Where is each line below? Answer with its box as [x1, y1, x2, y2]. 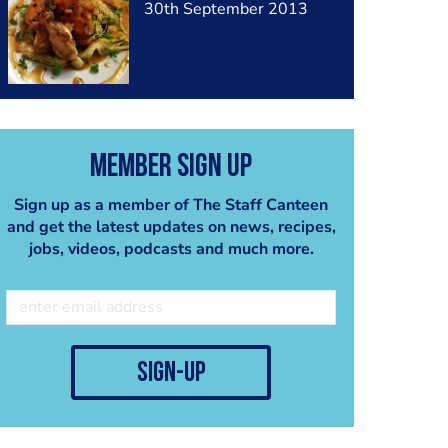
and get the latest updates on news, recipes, [6, 215, 336, 238]
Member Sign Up [90, 151, 252, 184]
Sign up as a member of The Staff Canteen [14, 193, 328, 216]
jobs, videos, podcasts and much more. [28, 237, 314, 260]
